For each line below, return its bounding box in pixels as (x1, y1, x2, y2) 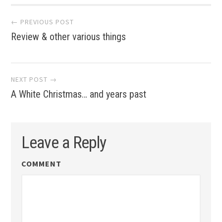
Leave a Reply (21, 132, 106, 152)
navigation (10, 35, 111, 64)
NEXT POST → (11, 75, 57, 84)
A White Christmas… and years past (11, 88, 147, 101)
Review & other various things (11, 30, 126, 43)
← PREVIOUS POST (11, 17, 74, 26)
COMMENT (21, 158, 61, 168)
